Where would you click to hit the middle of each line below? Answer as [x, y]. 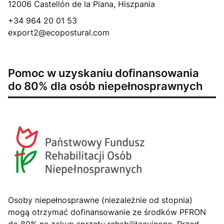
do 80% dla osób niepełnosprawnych [105, 86]
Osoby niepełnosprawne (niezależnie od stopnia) [100, 200]
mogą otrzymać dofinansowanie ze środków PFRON [107, 212]
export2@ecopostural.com [59, 33]
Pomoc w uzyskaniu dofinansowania [103, 73]
